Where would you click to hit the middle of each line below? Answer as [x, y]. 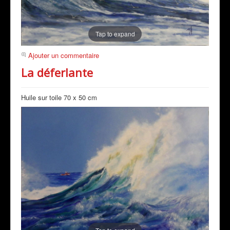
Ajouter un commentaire [64, 55]
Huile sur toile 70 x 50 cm [59, 98]
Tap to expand [115, 34]
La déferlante [57, 73]
